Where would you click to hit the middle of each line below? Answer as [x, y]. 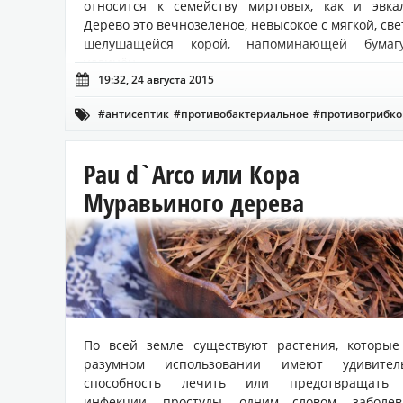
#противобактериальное [241, 113]
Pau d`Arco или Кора [192, 173]
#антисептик [134, 113]
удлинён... [115, 62]
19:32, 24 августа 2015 [156, 79]
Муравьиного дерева [194, 202]
